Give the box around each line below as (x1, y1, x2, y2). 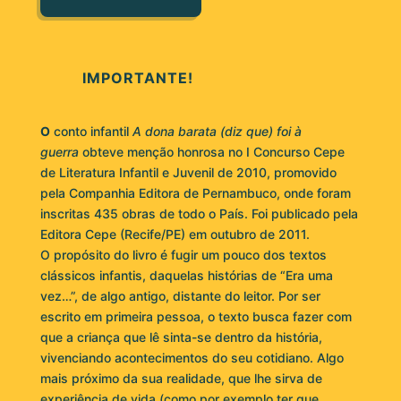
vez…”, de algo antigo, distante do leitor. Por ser (39, 288, 320, 304)
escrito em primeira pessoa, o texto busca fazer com (39, 309, 352, 325)
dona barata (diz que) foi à (144, 124, 302, 140)
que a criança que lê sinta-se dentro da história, (39, 329, 322, 346)
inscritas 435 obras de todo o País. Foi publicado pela (39, 206, 358, 222)
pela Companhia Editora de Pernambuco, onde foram (39, 185, 351, 201)
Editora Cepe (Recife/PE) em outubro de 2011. (39, 226, 310, 243)
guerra (39, 144, 79, 160)
